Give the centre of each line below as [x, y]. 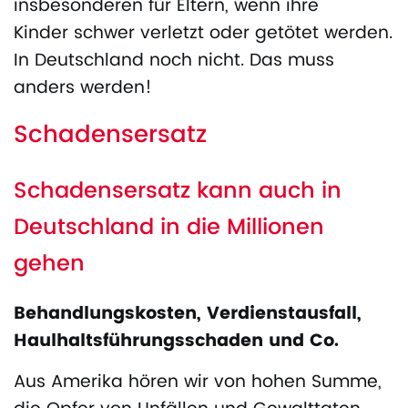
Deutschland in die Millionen [169, 228]
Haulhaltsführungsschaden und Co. [176, 342]
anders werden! [83, 88]
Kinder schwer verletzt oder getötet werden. [203, 34]
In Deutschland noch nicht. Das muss [174, 61]
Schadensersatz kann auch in [178, 192]
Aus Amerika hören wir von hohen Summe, [198, 382]
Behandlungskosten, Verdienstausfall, [188, 314]
